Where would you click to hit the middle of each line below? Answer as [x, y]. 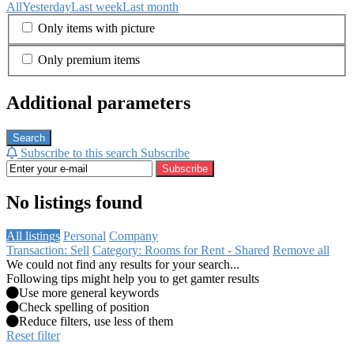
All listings [33, 236]
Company [134, 236]
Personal [85, 236]
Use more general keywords [89, 293]
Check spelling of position [84, 307]
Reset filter [33, 336]
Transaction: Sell [48, 250]
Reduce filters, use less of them [96, 322]
